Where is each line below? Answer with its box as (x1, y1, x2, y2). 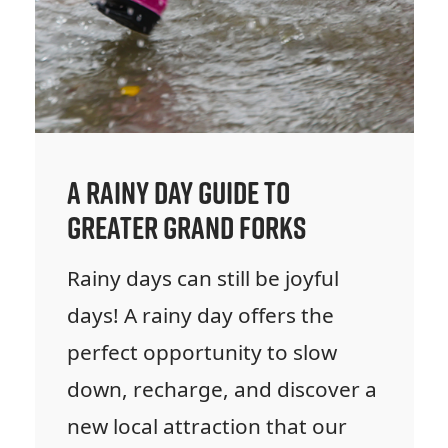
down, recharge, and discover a (67, 375, 377, 404)
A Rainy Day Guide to (67, 170, 290, 216)
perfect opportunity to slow (67, 338, 337, 367)
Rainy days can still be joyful (67, 264, 339, 293)
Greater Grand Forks (67, 205, 306, 251)
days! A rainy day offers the (67, 301, 334, 330)
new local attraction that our (67, 412, 347, 441)
